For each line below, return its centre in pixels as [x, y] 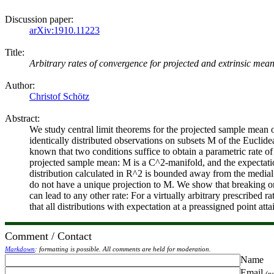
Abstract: [22, 118]
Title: [15, 52]
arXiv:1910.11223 [65, 30]
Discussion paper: [39, 19]
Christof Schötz [59, 96]
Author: [20, 85]
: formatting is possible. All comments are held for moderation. [123, 249]
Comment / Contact [48, 236]
